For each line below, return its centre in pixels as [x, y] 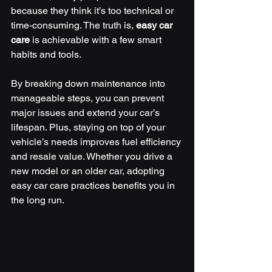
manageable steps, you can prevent [89, 98]
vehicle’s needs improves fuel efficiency [97, 142]
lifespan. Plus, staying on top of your [89, 127]
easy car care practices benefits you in [94, 185]
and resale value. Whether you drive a [93, 156]
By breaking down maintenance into [89, 83]
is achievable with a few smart [97, 40]
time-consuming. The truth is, [73, 25]
